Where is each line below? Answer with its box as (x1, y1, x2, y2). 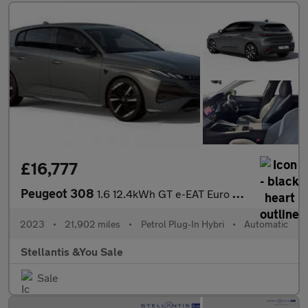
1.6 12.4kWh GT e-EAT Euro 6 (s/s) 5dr (97, 186, 232, 200)
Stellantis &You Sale (21, 244, 123, 258)
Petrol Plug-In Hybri (140, 217, 224, 230)
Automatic (243, 217, 288, 230)
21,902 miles (65, 217, 121, 230)
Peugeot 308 (21, 185, 97, 201)
